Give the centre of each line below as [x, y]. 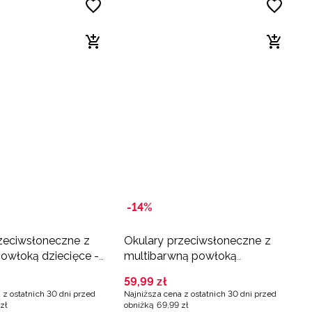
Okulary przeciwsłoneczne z [197, 241]
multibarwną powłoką [181, 256]
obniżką [139, 305]
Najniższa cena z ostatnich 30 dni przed [201, 294]
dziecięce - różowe [173, 272]
